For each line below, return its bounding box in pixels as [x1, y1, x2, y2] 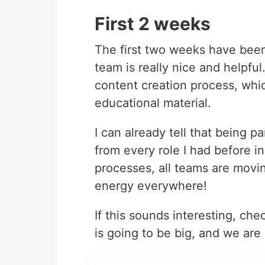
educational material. [95, 95, 211, 110]
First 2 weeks [95, 12, 211, 34]
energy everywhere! [95, 178, 207, 193]
